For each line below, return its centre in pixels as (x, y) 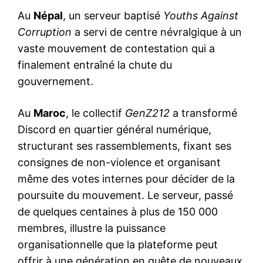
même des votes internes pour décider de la (126, 179)
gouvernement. (55, 82)
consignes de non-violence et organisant (119, 163)
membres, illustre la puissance (92, 228)
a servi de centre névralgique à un (157, 32)
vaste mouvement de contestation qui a (116, 49)
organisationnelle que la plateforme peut (118, 245)
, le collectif (95, 113)
